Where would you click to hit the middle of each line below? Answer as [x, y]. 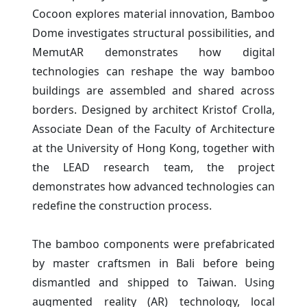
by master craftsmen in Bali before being [153, 263]
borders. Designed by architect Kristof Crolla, [153, 109]
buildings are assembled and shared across [153, 90]
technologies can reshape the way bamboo [153, 71]
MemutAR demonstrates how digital [153, 52]
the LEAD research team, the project [153, 167]
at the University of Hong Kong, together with [153, 148]
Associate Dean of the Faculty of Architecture [153, 128]
